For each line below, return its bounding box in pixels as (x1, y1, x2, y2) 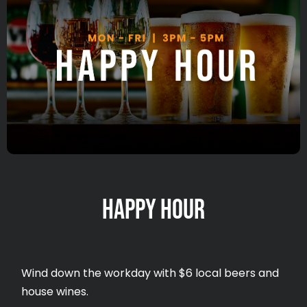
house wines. (21, 284, 89, 300)
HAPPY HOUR (102, 194, 205, 225)
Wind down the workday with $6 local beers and (21, 265, 280, 282)
